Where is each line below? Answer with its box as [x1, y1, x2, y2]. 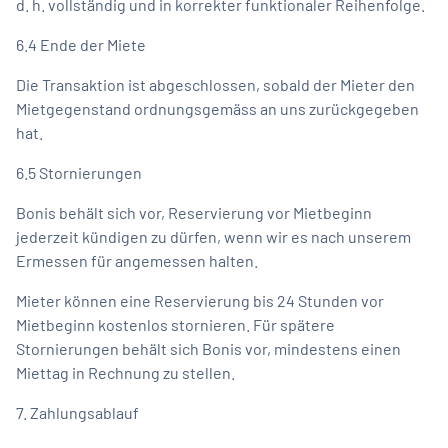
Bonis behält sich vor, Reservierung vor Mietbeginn [16, 202, 372, 222]
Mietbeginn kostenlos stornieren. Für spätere [16, 314, 335, 334]
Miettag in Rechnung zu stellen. [16, 362, 235, 382]
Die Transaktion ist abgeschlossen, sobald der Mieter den [16, 74, 415, 94]
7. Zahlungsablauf [16, 402, 139, 422]
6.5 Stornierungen [16, 162, 142, 182]
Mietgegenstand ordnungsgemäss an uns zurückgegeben [16, 98, 419, 118]
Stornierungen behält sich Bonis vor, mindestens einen [16, 338, 401, 358]
